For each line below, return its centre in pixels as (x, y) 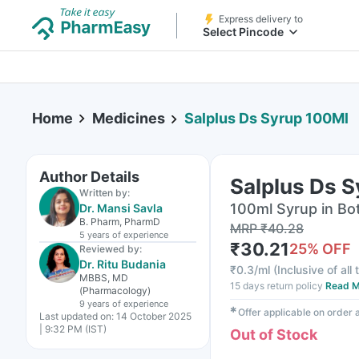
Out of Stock (274, 335)
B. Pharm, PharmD (120, 222)
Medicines (129, 118)
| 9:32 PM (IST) (73, 329)
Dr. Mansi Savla (121, 208)
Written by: (105, 193)
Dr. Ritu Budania (123, 264)
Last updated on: (77, 316)
